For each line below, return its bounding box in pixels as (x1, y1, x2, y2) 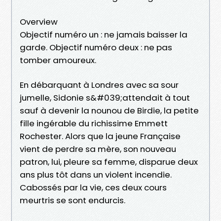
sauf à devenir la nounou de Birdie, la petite (20, 104, 199, 116)
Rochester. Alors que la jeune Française (20, 130, 181, 142)
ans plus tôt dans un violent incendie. (20, 168, 172, 181)
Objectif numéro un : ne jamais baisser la (20, 28, 187, 40)
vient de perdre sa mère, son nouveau (20, 143, 176, 155)
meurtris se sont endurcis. (20, 194, 125, 206)
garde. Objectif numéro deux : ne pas (20, 41, 172, 53)
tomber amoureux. (20, 54, 96, 66)
